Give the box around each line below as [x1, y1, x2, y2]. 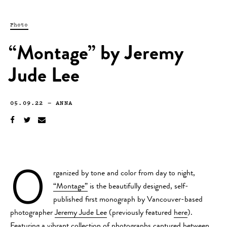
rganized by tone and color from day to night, [53, 169, 195, 178]
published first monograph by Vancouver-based [53, 196, 203, 204]
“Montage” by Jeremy [9, 45, 184, 65]
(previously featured [107, 209, 174, 217]
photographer [10, 209, 55, 217]
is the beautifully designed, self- [88, 182, 188, 191]
